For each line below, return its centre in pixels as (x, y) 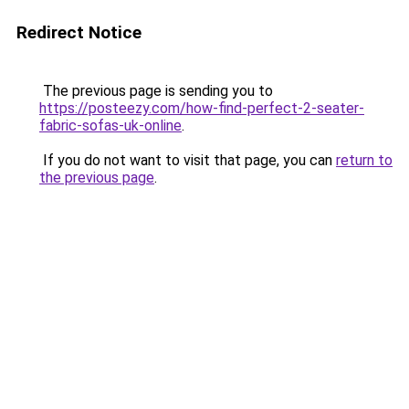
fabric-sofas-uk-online (110, 126)
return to (364, 160)
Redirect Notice (79, 32)
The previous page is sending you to (156, 91)
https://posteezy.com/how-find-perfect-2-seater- (202, 108)
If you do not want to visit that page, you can (188, 160)
